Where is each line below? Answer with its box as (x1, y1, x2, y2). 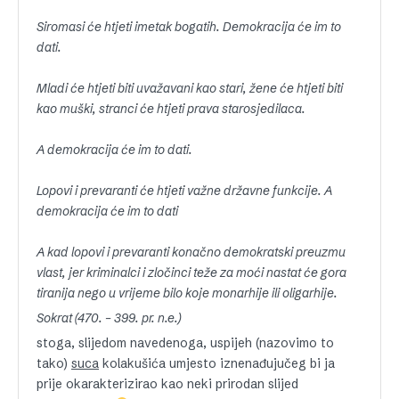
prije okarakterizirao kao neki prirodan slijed (37, 376, 298, 392)
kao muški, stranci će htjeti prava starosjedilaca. (37, 101, 305, 117)
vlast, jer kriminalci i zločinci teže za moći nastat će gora (37, 265, 346, 281)
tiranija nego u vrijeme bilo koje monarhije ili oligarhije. (37, 285, 338, 301)
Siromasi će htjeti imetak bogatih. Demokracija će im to (37, 19, 341, 35)
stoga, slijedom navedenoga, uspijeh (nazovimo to (37, 335, 334, 351)
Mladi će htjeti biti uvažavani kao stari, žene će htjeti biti (37, 80, 343, 96)
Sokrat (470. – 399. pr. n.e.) (37, 310, 181, 326)
